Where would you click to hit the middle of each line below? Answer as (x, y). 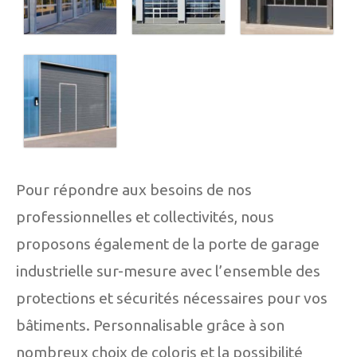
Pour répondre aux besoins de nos (134, 189)
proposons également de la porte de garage (168, 243)
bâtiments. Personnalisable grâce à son (150, 325)
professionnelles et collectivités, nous (145, 216)
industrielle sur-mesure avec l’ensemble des (168, 271)
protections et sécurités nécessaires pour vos (172, 298)
